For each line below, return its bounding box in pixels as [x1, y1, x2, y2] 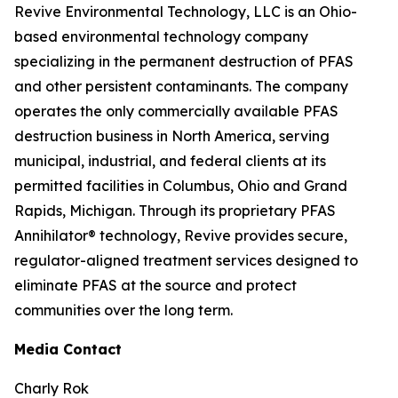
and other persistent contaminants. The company [14, 77, 348, 95]
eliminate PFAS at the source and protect [14, 276, 297, 294]
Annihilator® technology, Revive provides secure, [14, 227, 347, 244]
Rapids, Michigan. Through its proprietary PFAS [14, 202, 336, 219]
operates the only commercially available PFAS [14, 102, 338, 120]
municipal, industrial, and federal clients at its [14, 152, 326, 170]
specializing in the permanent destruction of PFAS [14, 52, 354, 70]
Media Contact [14, 340, 122, 358]
